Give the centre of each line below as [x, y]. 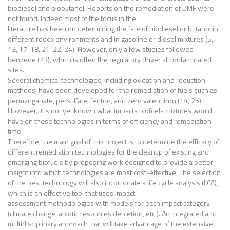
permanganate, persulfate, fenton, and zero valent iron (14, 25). [105, 100]
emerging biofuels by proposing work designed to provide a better [110, 162]
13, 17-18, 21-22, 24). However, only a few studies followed [101, 49]
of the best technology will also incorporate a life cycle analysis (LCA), [113, 183]
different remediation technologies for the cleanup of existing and [108, 152]
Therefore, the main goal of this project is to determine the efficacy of [113, 141]
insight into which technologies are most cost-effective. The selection [114, 172]
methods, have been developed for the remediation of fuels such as [112, 90]
